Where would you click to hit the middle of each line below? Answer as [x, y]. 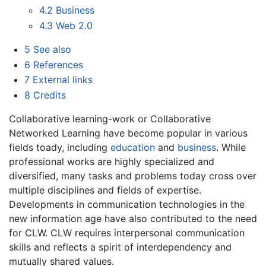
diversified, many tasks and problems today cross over [133, 175]
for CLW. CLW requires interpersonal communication [127, 232]
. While [231, 147]
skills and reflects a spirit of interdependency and [120, 247]
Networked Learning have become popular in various [128, 133]
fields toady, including [60, 147]
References [58, 64]
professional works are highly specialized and [112, 161]
